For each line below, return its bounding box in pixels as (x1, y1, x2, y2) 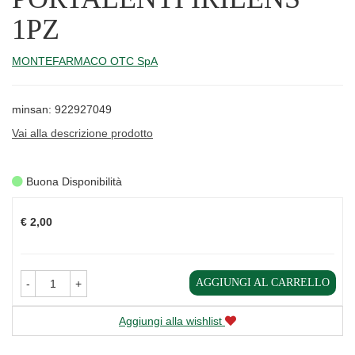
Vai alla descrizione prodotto (12, 126, 153, 139)
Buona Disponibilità (23, 175, 122, 189)
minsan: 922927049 (12, 102, 112, 116)
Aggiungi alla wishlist (119, 315, 222, 328)
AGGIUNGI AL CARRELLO (196, 277, 330, 289)
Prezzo (20, 198, 55, 212)
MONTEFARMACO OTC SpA (12, 54, 158, 67)
